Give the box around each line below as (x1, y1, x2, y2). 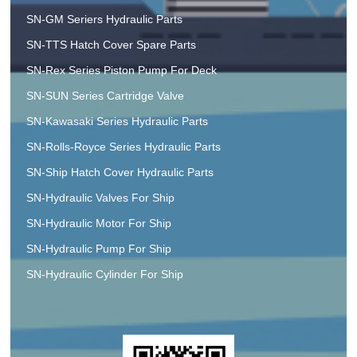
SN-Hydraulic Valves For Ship (26, 190, 175, 204)
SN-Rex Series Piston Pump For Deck (26, 63, 218, 76)
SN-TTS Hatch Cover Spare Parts (26, 37, 197, 51)
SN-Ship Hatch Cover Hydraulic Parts (26, 165, 214, 178)
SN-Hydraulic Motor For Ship (26, 216, 172, 229)
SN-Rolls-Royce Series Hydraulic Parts (26, 139, 222, 153)
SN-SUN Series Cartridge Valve (26, 88, 185, 102)
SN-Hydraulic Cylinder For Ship (26, 267, 184, 280)
